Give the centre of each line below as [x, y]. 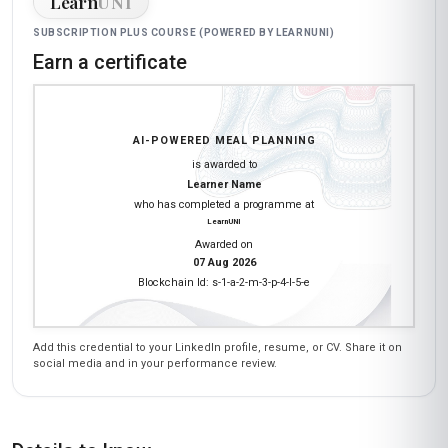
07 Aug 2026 [224, 262]
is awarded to [224, 164]
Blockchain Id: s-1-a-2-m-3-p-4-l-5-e [224, 282]
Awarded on [224, 244]
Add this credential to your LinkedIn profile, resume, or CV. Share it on [217, 347]
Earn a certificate [110, 62]
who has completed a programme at [224, 204]
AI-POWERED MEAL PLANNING [224, 140]
